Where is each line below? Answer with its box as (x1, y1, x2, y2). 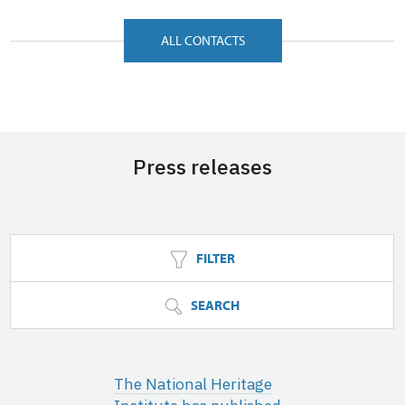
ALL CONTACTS (160, 32, 245, 49)
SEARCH (188, 297, 240, 314)
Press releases (133, 153, 272, 180)
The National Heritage (113, 373, 272, 394)
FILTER (193, 250, 235, 267)
